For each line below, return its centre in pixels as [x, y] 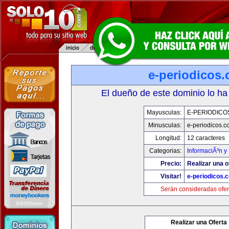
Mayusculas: [164, 112]
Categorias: [165, 151]
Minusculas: [165, 125]
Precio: [171, 164]
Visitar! [171, 176]
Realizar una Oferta [199, 222]
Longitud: [168, 138]
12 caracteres [206, 138]
